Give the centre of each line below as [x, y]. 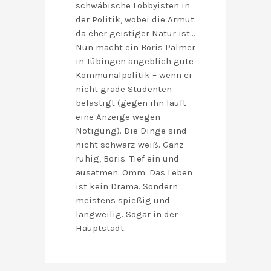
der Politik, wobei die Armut [135, 20]
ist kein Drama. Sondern [127, 187]
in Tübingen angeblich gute [135, 61]
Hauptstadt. [101, 228]
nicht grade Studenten [124, 89]
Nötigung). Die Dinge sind [131, 131]
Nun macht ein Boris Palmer [135, 47]
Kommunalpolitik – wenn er [134, 75]
